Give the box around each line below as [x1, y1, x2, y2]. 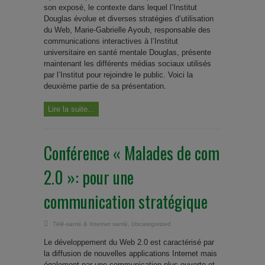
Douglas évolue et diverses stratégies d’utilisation [44, 14, 214, 23]
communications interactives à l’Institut [44, 37, 178, 46]
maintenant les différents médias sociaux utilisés [44, 59, 211, 68]
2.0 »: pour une [44, 165, 134, 189]
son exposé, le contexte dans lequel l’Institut [44, 3, 197, 12]
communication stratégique [44, 189, 208, 214]
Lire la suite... [48, 105, 95, 114]
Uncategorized [131, 221, 171, 227]
